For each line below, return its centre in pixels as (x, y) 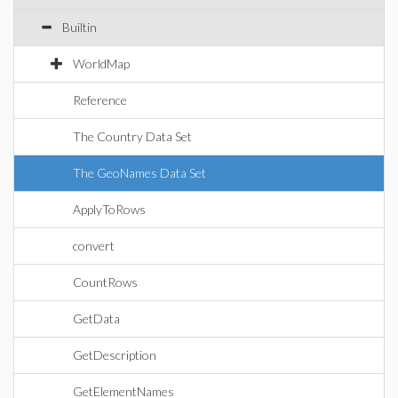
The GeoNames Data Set (139, 173)
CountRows (105, 282)
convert (94, 246)
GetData (96, 318)
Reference (100, 100)
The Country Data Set (132, 136)
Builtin (80, 27)
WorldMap (101, 64)
